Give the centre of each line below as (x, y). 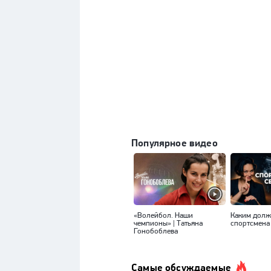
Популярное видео (175, 142)
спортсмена (250, 223)
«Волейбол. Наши (163, 215)
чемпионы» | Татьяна (168, 223)
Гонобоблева (156, 230)
